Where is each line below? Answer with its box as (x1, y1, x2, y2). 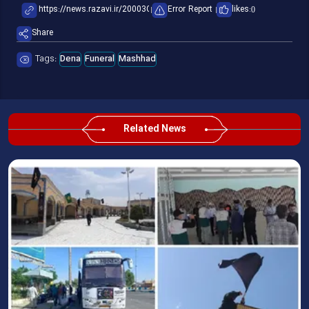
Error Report (168, 3, 212, 17)
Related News (123, 121, 186, 137)
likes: (232, 3, 251, 17)
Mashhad (119, 52, 156, 66)
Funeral (85, 52, 114, 66)
